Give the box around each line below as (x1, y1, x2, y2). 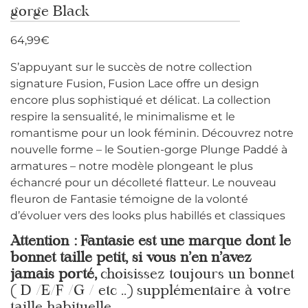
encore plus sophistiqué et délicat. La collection (10, 93, 271, 107)
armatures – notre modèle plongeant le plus (10, 159, 253, 173)
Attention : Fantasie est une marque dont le (10, 235, 291, 250)
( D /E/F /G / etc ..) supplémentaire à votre (10, 285, 291, 299)
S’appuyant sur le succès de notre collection (10, 60, 252, 74)
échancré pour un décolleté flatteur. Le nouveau (10, 175, 276, 189)
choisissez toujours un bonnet (100, 268, 294, 283)
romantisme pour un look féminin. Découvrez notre (10, 126, 294, 140)
